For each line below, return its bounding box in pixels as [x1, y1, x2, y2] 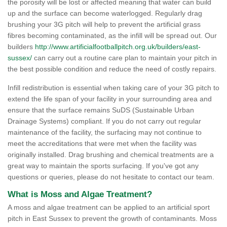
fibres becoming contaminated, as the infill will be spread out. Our [8, 31, 217, 40]
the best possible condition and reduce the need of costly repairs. [8, 65, 216, 73]
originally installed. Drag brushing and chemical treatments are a [8, 150, 214, 159]
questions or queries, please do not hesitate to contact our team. [8, 173, 214, 181]
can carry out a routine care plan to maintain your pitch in [32, 54, 217, 62]
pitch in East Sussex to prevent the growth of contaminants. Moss [8, 214, 217, 223]
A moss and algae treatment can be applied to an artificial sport [8, 203, 210, 212]
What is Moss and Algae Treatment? [8, 190, 152, 200]
